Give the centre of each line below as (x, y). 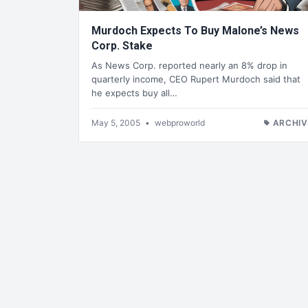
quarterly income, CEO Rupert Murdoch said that (196, 79)
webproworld (180, 122)
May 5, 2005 (117, 122)
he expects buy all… (134, 92)
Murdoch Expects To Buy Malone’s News (195, 31)
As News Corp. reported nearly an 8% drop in (189, 65)
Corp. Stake (122, 46)
